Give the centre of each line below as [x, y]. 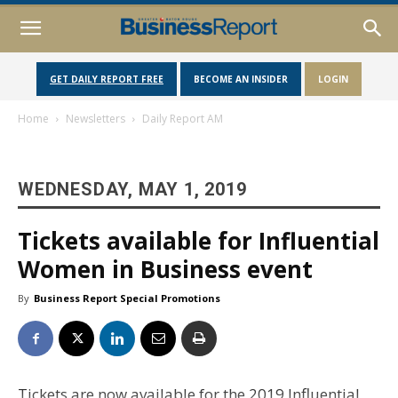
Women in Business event [165, 269]
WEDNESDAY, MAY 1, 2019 [132, 189]
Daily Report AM [183, 119]
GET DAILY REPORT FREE [107, 79]
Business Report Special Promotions [127, 298]
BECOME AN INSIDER [241, 79]
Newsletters [96, 119]
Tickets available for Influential [199, 241]
